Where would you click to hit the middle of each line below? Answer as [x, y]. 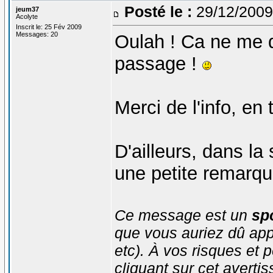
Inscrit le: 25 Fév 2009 [48, 27]
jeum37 [27, 9]
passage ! [158, 63]
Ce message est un [183, 215]
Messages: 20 [37, 34]
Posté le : [158, 11]
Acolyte [27, 16]
